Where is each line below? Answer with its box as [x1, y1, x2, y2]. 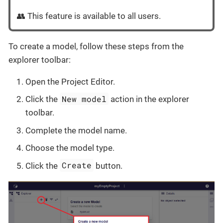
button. [94, 160, 123, 171]
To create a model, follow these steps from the [8, 41, 184, 51]
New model [62, 94, 107, 104]
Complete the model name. [25, 125, 127, 135]
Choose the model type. [25, 143, 114, 153]
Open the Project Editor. [25, 76, 115, 87]
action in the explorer [109, 94, 190, 104]
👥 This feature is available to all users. [17, 10, 161, 21]
